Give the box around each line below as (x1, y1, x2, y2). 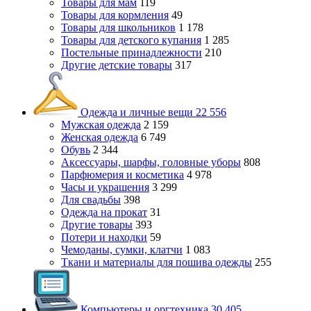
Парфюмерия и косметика (61, 169, 184, 180)
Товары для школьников (61, 22, 176, 33)
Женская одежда (61, 131, 138, 143)
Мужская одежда (61, 119, 141, 131)
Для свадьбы (61, 194, 121, 205)
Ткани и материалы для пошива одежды (61, 256, 252, 268)
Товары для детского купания (61, 34, 201, 46)
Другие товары (61, 219, 133, 230)
